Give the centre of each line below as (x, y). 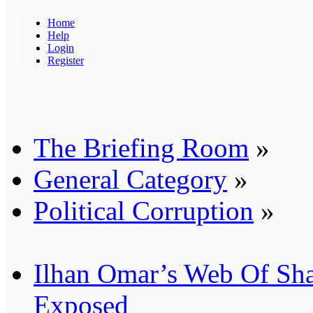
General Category (130, 179)
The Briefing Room (141, 147)
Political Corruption (144, 210)
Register (66, 60)
